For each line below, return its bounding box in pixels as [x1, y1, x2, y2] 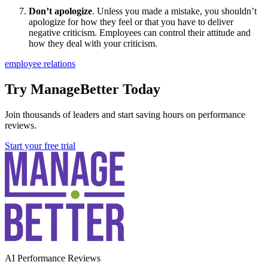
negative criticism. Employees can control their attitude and [29, 28, 251, 38]
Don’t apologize [29, 6, 92, 17]
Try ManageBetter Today [5, 81, 160, 98]
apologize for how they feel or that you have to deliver [29, 17, 233, 28]
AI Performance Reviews [5, 252, 100, 263]
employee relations [5, 59, 75, 69]
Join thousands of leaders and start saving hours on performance [5, 109, 245, 120]
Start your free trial [5, 140, 75, 151]
